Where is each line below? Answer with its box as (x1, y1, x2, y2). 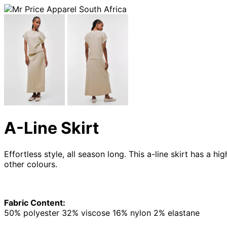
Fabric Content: (4, 197, 65, 208)
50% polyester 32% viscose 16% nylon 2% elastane (4, 207, 200, 218)
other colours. (4, 159, 57, 169)
